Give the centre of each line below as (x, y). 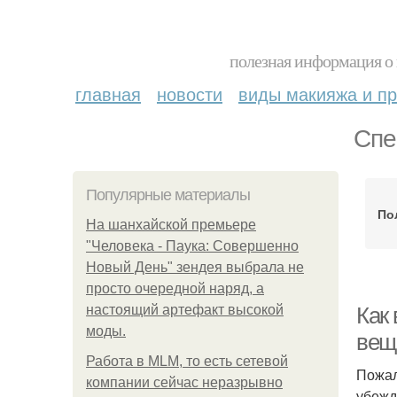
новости (190, 93)
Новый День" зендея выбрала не (195, 267)
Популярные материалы (168, 195)
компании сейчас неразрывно (184, 382)
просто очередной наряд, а (175, 288)
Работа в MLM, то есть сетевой (187, 361)
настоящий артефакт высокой (185, 310)
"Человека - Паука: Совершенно (192, 246)
